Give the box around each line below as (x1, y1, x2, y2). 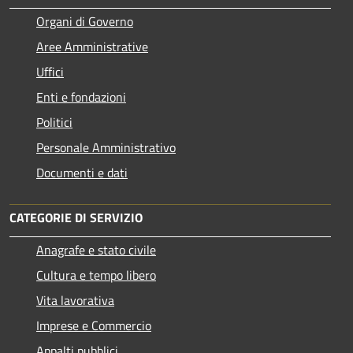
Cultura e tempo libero (36, 265, 156, 284)
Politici (36, 112, 72, 132)
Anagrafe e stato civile (36, 240, 156, 259)
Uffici (36, 61, 64, 81)
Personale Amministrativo (36, 137, 176, 157)
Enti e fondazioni (36, 87, 126, 106)
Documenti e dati (36, 162, 128, 182)
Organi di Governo (36, 11, 133, 31)
